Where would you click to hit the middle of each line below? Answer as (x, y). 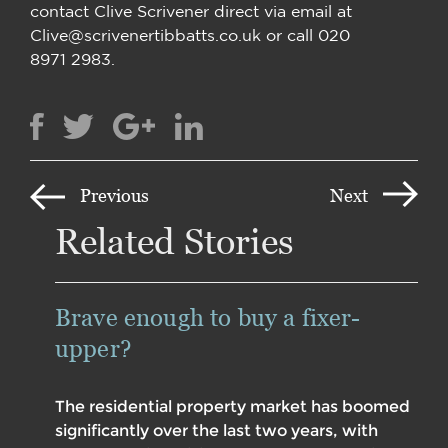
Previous (114, 195)
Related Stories (174, 241)
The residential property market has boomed (232, 406)
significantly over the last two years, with (216, 430)
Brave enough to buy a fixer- (208, 317)
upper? (96, 348)
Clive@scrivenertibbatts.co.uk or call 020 (190, 35)
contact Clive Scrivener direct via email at (191, 11)
